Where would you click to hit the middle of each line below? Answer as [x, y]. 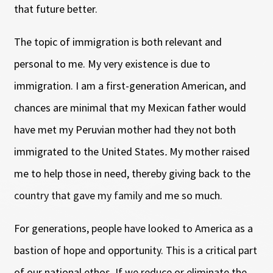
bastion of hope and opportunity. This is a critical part [135, 250]
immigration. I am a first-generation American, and [130, 85]
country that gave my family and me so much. [118, 195]
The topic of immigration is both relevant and [118, 41]
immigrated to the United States [89, 151]
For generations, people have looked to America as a [133, 228]
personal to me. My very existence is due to [112, 63]
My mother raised [209, 151]
